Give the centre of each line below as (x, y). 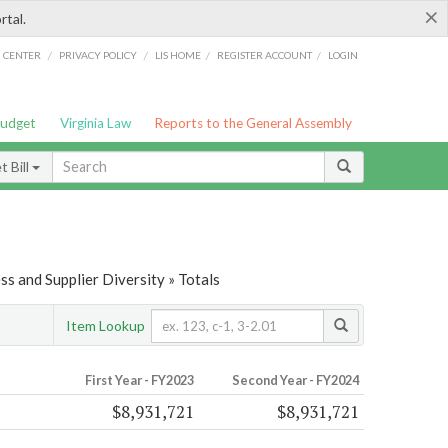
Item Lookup (105, 325)
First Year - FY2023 (139, 380)
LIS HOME (178, 54)
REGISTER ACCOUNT (265, 54)
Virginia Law (95, 123)
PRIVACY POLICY (97, 54)
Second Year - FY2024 (295, 380)
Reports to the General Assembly (253, 123)
